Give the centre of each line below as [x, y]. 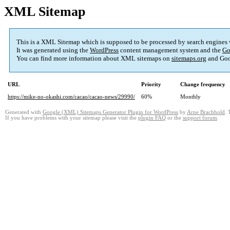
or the [174, 118]
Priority [151, 84]
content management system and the [170, 50]
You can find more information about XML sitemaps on [94, 59]
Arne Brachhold [206, 112]
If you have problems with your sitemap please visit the [72, 118]
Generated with [24, 112]
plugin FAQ [152, 118]
